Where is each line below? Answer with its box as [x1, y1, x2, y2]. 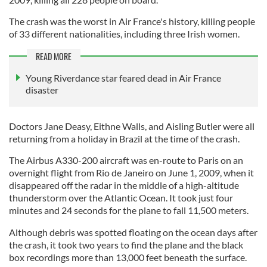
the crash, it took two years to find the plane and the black [9, 239, 243, 251]
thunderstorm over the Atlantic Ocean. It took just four [9, 192, 233, 204]
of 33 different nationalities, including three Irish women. [9, 28, 241, 39]
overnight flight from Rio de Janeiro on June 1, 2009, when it [9, 167, 254, 179]
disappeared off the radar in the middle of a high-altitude [9, 179, 239, 191]
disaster [26, 84, 58, 96]
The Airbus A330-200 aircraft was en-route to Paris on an [9, 154, 243, 166]
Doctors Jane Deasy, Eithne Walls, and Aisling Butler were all [9, 120, 254, 132]
